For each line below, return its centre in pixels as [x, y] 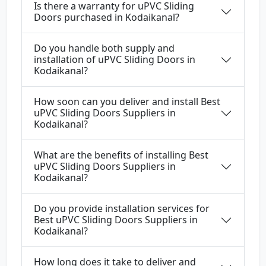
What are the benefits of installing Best [121, 155]
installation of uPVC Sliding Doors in [115, 60]
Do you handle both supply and [104, 48]
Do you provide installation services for [122, 209]
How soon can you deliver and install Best [127, 102]
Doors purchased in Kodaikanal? [107, 18]
